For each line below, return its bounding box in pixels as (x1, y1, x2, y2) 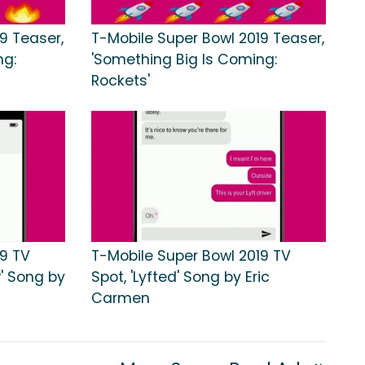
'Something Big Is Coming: (91, 50, 277, 70)
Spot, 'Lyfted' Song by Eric (91, 267, 270, 288)
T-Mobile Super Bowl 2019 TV (91, 246, 291, 266)
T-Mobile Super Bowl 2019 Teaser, (91, 29, 324, 49)
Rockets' (91, 71, 150, 91)
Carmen (91, 288, 150, 309)
